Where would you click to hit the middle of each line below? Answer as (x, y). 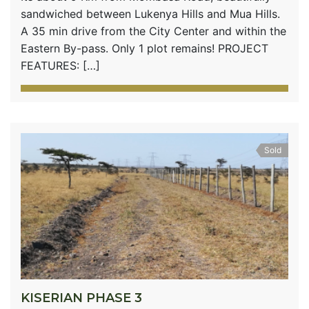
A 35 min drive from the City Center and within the (153, 31)
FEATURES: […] (60, 65)
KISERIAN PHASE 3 (81, 298)
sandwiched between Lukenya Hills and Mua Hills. (150, 13)
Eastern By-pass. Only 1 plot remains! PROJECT (144, 48)
